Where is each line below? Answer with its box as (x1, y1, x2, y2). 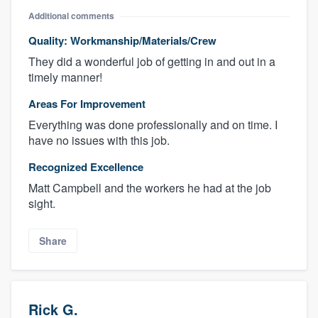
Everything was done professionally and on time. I (28, 116, 278, 133)
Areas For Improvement (28, 96, 146, 112)
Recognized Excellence (28, 159, 143, 175)
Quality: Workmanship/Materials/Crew (28, 33, 216, 49)
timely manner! (28, 69, 102, 86)
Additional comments (28, 9, 114, 23)
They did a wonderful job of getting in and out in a (28, 53, 275, 70)
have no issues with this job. (28, 132, 170, 149)
